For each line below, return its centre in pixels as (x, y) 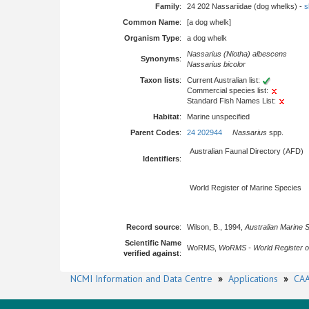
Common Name (151, 22)
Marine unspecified (218, 117)
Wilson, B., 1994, (216, 227)
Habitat (166, 117)
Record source (153, 227)
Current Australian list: (225, 80)
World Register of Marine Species (246, 188)
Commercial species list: (229, 90)
